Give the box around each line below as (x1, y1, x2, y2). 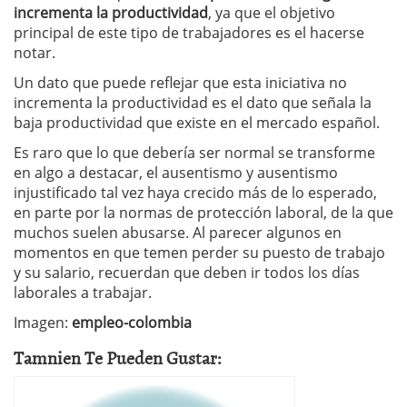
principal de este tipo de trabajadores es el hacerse (14, 23, 364, 43)
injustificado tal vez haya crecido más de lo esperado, (14, 183, 377, 203)
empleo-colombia (72, 313, 192, 333)
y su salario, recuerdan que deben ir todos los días (14, 263, 360, 283)
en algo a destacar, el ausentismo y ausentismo (14, 163, 338, 183)
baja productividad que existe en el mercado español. (14, 113, 380, 133)
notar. (14, 43, 55, 63)
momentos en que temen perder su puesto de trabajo (14, 243, 385, 263)
